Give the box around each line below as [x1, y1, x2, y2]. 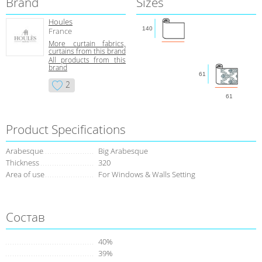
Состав [6, 208, 45, 225]
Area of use [6, 168, 44, 180]
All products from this [49, 54, 126, 65]
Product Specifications [6, 120, 126, 137]
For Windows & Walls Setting [98, 168, 195, 180]
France [49, 25, 72, 36]
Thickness [6, 157, 39, 168]
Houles [49, 16, 73, 27]
